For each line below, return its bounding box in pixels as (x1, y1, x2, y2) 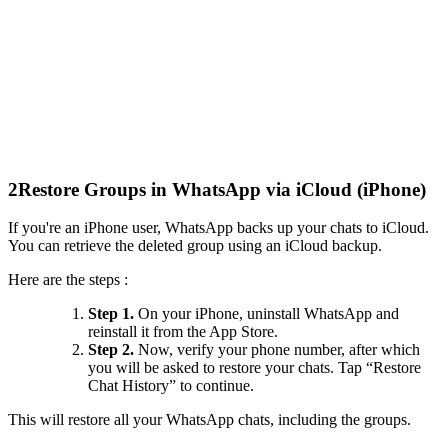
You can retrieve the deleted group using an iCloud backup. (8, 237, 382, 255)
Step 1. (88, 305, 134, 323)
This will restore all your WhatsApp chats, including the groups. (8, 411, 411, 429)
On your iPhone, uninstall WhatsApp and (134, 305, 399, 323)
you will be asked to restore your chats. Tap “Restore (88, 359, 421, 377)
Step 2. (88, 341, 134, 359)
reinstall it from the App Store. (88, 323, 278, 341)
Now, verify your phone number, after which (134, 341, 420, 359)
